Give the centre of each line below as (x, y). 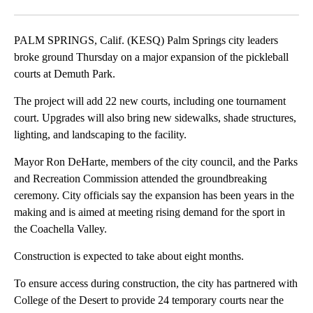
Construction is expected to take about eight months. (129, 256)
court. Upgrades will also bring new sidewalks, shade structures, (155, 118)
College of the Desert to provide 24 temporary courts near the (149, 300)
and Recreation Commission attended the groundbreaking (140, 179)
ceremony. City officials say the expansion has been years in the (154, 196)
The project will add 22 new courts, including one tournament (150, 101)
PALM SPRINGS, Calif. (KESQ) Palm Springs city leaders (146, 41)
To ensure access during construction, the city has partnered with (156, 284)
